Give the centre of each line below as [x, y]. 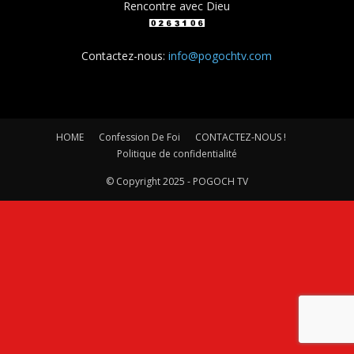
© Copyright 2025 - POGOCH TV [177, 181]
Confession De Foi [139, 137]
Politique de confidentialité [177, 154]
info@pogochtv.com [220, 56]
